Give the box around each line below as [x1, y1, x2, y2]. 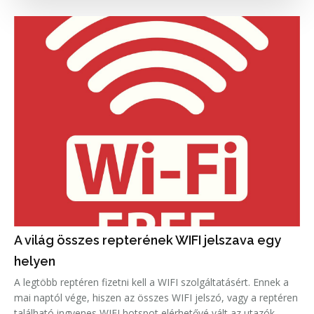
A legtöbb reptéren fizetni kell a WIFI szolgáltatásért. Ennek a [14, 275, 289, 289]
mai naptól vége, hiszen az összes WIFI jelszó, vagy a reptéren [14, 290, 298, 304]
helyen [14, 253, 55, 268]
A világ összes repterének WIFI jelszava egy [14, 232, 281, 247]
